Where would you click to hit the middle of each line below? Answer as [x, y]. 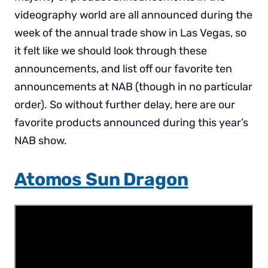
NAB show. [41, 140]
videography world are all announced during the [133, 15]
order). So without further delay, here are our [125, 104]
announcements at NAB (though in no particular [133, 86]
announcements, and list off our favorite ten [123, 68]
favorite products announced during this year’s [131, 122]
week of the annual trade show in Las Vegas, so [130, 33]
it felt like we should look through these [111, 51]
